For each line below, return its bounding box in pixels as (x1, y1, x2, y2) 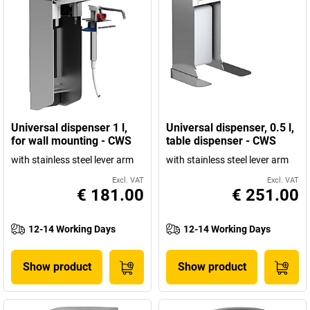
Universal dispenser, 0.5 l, (166, 121, 294, 134)
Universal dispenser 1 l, (11, 121, 127, 134)
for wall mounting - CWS (11, 134, 131, 147)
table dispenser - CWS (166, 134, 276, 147)
